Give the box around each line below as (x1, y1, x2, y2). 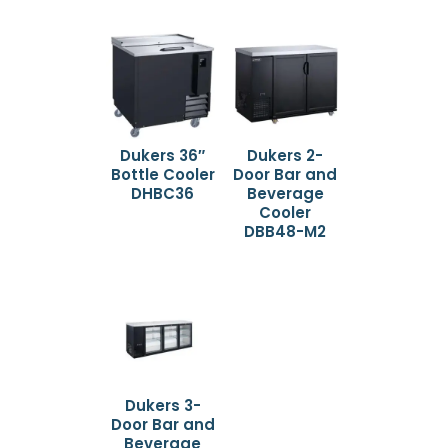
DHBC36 (131, 183, 195, 205)
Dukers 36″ (120, 145, 206, 167)
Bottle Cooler (110, 164, 215, 186)
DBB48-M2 (244, 221, 327, 243)
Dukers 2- (247, 145, 324, 167)
